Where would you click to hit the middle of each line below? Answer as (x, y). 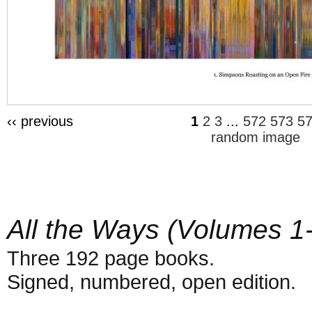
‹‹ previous (40, 121)
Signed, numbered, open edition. (151, 281)
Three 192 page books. (110, 258)
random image (256, 137)
